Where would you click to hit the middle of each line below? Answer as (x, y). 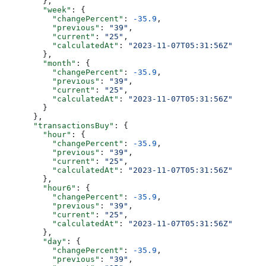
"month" (40, 64)
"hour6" (40, 188)
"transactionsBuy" (59, 126)
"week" (38, 10)
